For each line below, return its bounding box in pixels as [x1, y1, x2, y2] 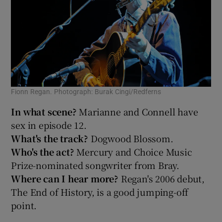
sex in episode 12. [11, 118, 87, 131]
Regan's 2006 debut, [120, 171, 205, 185]
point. [11, 198, 37, 212]
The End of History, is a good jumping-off [11, 185, 189, 198]
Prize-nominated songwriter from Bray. [11, 158, 180, 171]
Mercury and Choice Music [76, 145, 192, 158]
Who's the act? [11, 145, 77, 158]
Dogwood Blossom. [90, 131, 173, 145]
